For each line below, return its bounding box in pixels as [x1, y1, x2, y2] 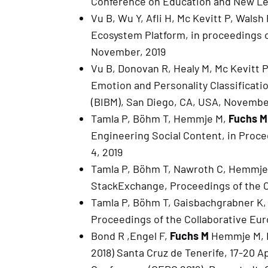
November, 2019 [90, 45, 166, 59]
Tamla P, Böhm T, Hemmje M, [90, 112, 229, 126]
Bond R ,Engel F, [90, 229, 170, 243]
